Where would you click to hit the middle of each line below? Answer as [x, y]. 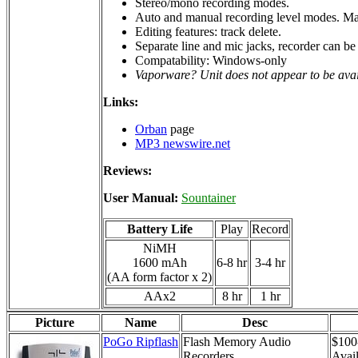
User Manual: [142, 197]
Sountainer [209, 197]
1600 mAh [159, 262]
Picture [54, 322]
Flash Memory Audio [237, 341]
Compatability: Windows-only [211, 60]
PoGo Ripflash [141, 341]
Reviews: [127, 170]
